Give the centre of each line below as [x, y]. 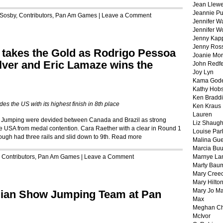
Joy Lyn [203, 72]
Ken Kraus [207, 106]
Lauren [202, 114]
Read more [127, 137]
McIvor [202, 216]
